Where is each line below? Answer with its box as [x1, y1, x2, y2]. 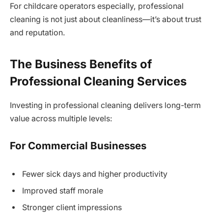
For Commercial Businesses [10, 139, 146, 152]
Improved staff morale [22, 186, 103, 195]
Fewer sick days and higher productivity [22, 169, 167, 179]
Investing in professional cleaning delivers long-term [10, 100, 201, 110]
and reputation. [10, 28, 65, 38]
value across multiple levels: [10, 113, 112, 123]
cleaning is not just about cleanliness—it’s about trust [10, 15, 201, 25]
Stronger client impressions [22, 202, 122, 212]
